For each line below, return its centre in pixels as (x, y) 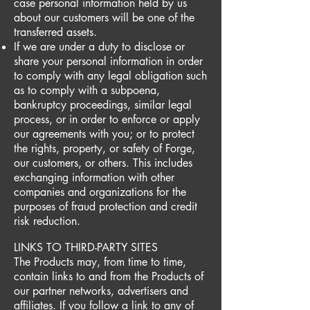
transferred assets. (55, 32)
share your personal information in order (108, 61)
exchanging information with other (94, 177)
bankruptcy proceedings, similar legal (103, 105)
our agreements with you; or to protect (104, 134)
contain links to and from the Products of (109, 276)
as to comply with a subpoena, (87, 90)
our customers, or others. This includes (103, 163)
